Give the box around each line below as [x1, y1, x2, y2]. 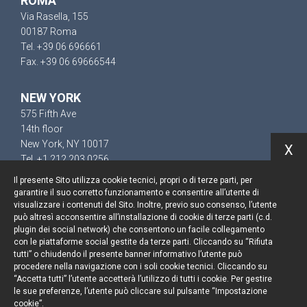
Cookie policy [110, 247, 197, 264]
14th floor [21, 123, 63, 134]
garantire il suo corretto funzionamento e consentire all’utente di [14, 188, 259, 197]
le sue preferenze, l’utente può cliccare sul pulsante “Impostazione [14, 286, 267, 296]
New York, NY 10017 [21, 138, 109, 149]
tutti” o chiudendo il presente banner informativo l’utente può [14, 249, 242, 259]
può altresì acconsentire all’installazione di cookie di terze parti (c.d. [14, 212, 272, 222]
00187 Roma [21, 26, 77, 37]
